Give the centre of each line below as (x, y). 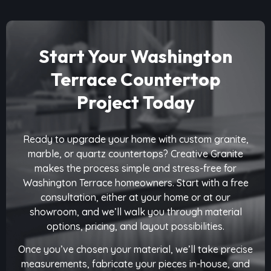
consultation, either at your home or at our (135, 198)
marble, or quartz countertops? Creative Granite (135, 154)
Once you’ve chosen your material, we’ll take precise (135, 250)
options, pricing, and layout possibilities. (135, 227)
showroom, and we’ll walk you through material (135, 212)
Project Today (135, 103)
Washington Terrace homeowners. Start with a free (135, 183)
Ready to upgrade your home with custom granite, (135, 139)
